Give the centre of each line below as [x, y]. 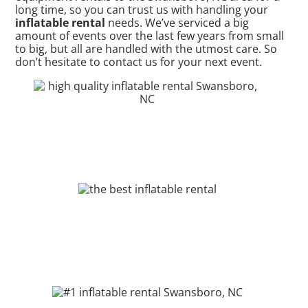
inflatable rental [60, 23]
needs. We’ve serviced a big [177, 23]
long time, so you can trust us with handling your [142, 10]
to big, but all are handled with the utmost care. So [146, 49]
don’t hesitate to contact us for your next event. [139, 62]
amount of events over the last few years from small [150, 36]
